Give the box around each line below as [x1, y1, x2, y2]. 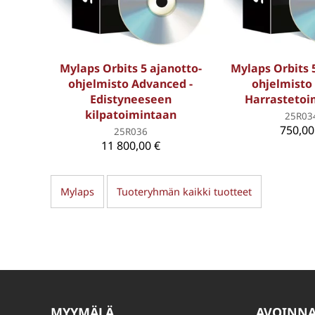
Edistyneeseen [89, 91, 172, 107]
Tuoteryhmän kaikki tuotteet [116, 185, 252, 199]
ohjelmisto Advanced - [68, 75, 193, 91]
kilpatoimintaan [84, 106, 176, 122]
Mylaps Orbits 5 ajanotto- [59, 60, 202, 76]
